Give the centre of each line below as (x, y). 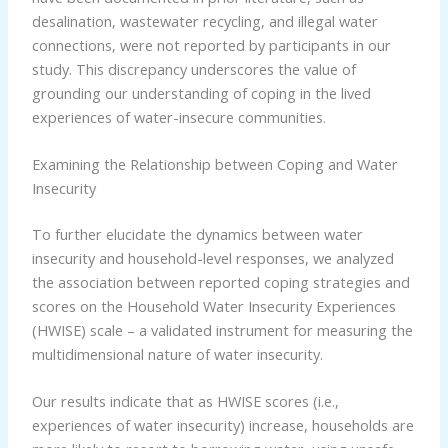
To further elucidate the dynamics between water (197, 233)
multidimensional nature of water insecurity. (177, 353)
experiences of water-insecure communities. (178, 116)
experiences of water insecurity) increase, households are (222, 425)
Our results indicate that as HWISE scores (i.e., (185, 401)
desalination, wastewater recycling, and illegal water (204, 20)
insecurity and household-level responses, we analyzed (212, 257)
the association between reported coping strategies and (220, 281)
